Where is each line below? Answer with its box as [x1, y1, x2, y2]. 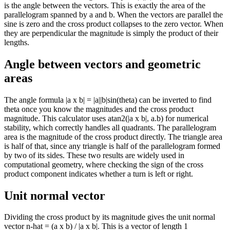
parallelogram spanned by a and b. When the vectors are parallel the [4, 10, 223, 19]
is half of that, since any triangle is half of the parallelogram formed [4, 141, 220, 150]
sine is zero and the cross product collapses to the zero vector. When [4, 19, 223, 28]
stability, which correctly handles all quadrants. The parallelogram [4, 123, 216, 132]
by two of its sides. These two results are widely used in [4, 150, 184, 160]
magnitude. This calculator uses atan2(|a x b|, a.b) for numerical [4, 113, 208, 123]
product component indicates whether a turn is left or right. [4, 169, 193, 178]
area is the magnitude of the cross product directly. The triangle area [4, 132, 222, 141]
